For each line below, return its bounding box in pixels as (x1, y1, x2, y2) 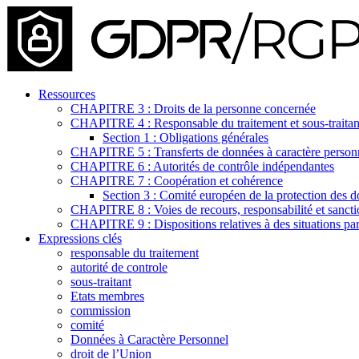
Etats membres (71, 289, 144, 303)
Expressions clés (38, 232, 122, 245)
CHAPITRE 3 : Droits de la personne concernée (71, 102, 316, 115)
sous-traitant (71, 275, 131, 288)
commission (71, 304, 131, 317)
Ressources (38, 87, 95, 101)
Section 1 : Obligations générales (103, 131, 268, 144)
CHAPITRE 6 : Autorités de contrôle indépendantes (71, 159, 334, 173)
